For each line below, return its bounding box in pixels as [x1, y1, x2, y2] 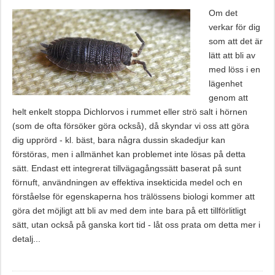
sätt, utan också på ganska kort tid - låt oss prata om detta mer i [12, 220, 260, 230]
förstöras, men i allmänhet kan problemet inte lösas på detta [12, 149, 246, 159]
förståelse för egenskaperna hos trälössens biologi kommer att [12, 192, 255, 201]
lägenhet [208, 79, 242, 88]
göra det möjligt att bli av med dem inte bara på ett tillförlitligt [12, 206, 246, 215]
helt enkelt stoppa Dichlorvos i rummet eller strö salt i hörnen [12, 107, 247, 117]
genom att [208, 93, 248, 103]
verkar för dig [208, 22, 260, 32]
